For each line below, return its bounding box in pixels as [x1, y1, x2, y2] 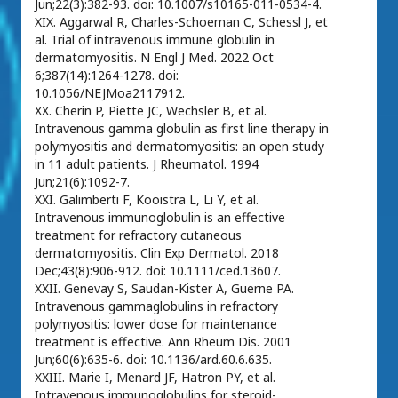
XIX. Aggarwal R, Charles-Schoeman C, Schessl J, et [35, 13, 328, 30]
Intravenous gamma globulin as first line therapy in [35, 120, 329, 137]
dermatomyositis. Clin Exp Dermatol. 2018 [35, 244, 279, 261]
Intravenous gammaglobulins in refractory [35, 298, 278, 314]
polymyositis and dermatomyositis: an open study [35, 138, 324, 155]
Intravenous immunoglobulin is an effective [35, 209, 285, 226]
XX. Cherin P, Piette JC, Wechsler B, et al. [35, 102, 267, 119]
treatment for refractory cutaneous [35, 227, 242, 243]
